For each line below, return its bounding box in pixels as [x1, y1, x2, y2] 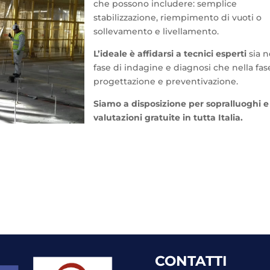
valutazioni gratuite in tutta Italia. [93, 112, 243, 124]
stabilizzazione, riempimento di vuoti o [93, 12, 262, 24]
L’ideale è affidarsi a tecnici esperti [93, 48, 247, 60]
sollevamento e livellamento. [93, 26, 219, 37]
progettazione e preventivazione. [93, 76, 239, 87]
